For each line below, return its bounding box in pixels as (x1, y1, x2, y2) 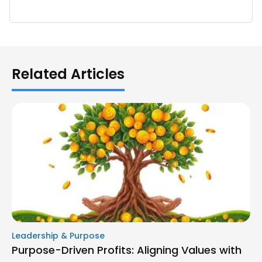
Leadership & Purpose (12, 229, 105, 242)
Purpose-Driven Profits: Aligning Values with (12, 242, 242, 257)
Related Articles (12, 64, 125, 84)
